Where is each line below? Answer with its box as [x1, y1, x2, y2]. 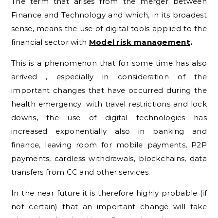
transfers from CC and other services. [11, 167, 150, 177]
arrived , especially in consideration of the [11, 72, 207, 81]
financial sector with [11, 37, 89, 47]
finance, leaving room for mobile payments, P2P [11, 140, 207, 149]
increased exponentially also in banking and [11, 126, 207, 136]
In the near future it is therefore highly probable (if [11, 188, 207, 198]
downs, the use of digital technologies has [11, 112, 207, 122]
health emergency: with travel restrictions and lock [11, 99, 207, 109]
